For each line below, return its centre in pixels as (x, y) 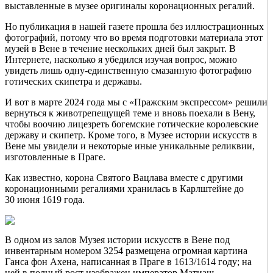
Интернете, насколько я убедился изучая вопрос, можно (121, 60)
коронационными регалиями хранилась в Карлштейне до (124, 189)
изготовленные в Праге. (55, 157)
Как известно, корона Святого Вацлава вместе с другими (124, 178)
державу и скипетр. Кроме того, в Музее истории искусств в (131, 135)
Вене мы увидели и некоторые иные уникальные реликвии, (130, 146)
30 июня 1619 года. (45, 200)
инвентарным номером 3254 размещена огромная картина (126, 251)
